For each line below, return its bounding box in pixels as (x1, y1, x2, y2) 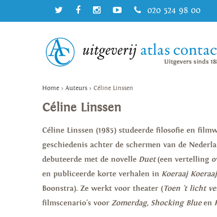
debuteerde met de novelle (42, 155, 139, 164)
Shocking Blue (151, 198, 203, 208)
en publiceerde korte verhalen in (42, 169, 161, 179)
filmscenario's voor (42, 198, 111, 208)
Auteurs (65, 85, 87, 92)
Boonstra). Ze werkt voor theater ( (42, 184, 163, 193)
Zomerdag (111, 198, 147, 208)
